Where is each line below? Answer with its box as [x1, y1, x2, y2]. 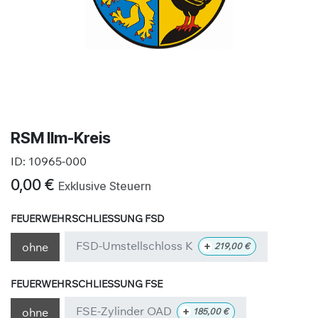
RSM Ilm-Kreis [11, 128, 111, 147]
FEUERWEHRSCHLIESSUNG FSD [11, 212, 157, 225]
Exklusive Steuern [58, 179, 151, 193]
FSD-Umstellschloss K [76, 238, 194, 253]
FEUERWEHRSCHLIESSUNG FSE [11, 277, 157, 291]
